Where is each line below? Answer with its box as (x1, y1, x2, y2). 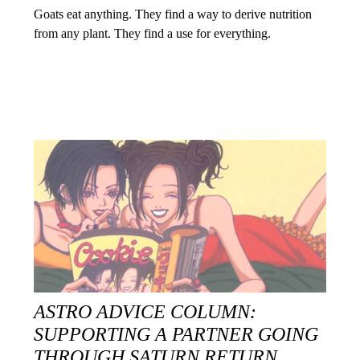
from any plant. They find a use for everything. (34, 27, 272, 41)
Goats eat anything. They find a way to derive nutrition (34, 7, 313, 22)
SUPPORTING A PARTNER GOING (34, 324, 319, 346)
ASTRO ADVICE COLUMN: (34, 301, 257, 323)
